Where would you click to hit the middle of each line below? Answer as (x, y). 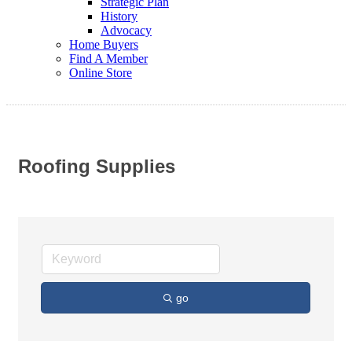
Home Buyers (104, 44)
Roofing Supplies (97, 167)
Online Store (101, 73)
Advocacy (126, 30)
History (119, 16)
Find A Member (108, 59)
